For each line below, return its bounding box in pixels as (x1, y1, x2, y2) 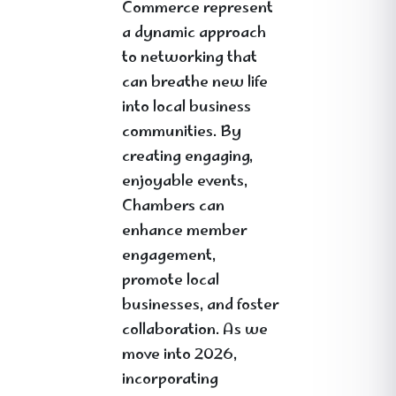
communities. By (122, 119, 241, 146)
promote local (122, 268, 219, 294)
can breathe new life (122, 70, 268, 96)
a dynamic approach (122, 20, 266, 47)
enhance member (122, 218, 247, 245)
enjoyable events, (122, 169, 247, 195)
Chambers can (122, 194, 225, 220)
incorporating (122, 367, 218, 393)
